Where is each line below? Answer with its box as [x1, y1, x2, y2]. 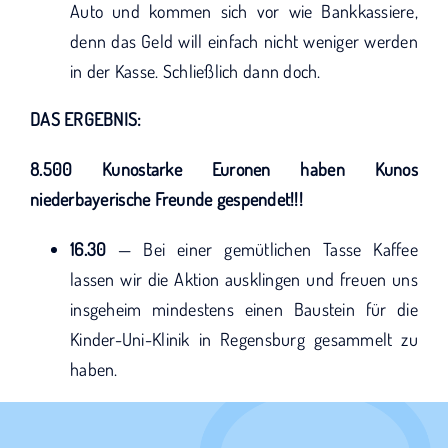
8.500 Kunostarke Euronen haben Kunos [30, 158, 418, 180]
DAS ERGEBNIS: [30, 108, 142, 130]
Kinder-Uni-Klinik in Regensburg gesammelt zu [70, 328, 418, 350]
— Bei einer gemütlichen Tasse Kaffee [106, 238, 418, 260]
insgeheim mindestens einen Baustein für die [70, 298, 418, 320]
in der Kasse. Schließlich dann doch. [70, 60, 321, 82]
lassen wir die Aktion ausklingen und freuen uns [70, 268, 418, 290]
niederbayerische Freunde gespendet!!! [30, 188, 308, 210]
